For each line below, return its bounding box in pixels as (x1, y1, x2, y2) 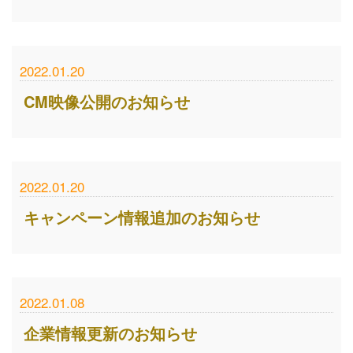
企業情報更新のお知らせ (24, 321, 197, 344)
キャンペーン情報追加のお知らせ (24, 206, 260, 229)
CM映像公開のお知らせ (24, 90, 190, 113)
